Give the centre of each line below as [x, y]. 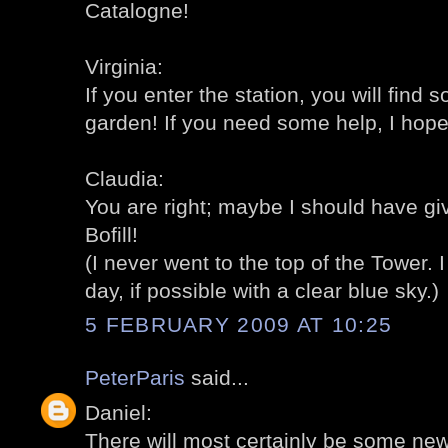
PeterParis [135, 378]
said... [217, 378]
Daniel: [118, 412]
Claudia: [124, 178]
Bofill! [111, 234]
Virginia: [124, 66]
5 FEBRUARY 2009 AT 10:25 [239, 325]
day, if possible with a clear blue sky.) [262, 290]
